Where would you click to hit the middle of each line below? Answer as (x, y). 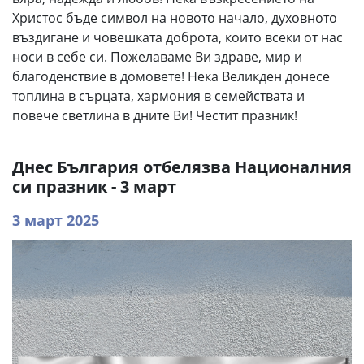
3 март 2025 (56, 220)
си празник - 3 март (94, 186)
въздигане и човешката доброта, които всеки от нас (178, 37)
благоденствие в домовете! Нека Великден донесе (171, 76)
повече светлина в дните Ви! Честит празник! (155, 115)
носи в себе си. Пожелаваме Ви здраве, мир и (157, 56)
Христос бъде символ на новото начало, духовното (175, 17)
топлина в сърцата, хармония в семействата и (158, 95)
